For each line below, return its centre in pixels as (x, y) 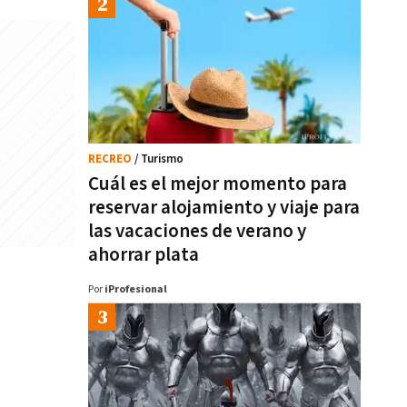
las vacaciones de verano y (197, 231)
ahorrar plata (144, 255)
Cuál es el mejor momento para (218, 184)
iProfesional (136, 289)
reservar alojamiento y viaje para (224, 208)
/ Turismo (159, 159)
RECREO (111, 159)
